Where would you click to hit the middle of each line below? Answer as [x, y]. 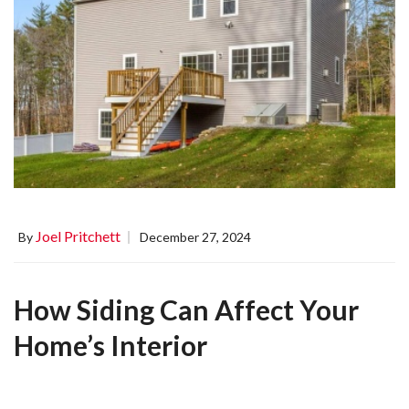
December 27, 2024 [195, 237]
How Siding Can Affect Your [186, 310]
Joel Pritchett [78, 236]
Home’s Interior [110, 346]
